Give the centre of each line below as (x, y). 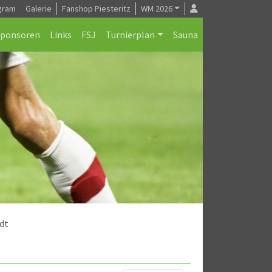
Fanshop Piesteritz (96, 8)
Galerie (38, 8)
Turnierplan (131, 35)
